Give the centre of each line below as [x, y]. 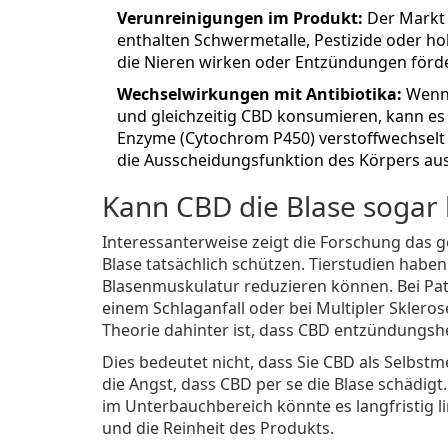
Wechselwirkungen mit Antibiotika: [259, 93]
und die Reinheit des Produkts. [218, 427]
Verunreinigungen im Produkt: [240, 17]
